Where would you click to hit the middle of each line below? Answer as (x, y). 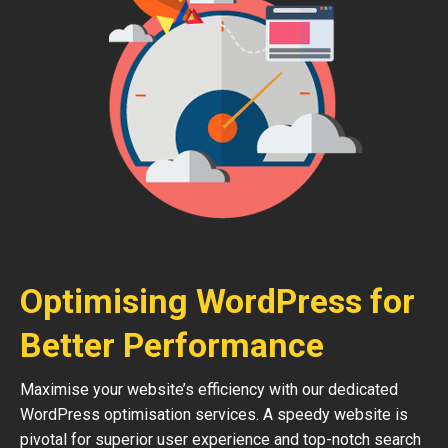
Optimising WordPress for (217, 301)
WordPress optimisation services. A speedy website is (214, 414)
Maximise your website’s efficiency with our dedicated (209, 389)
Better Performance (172, 345)
